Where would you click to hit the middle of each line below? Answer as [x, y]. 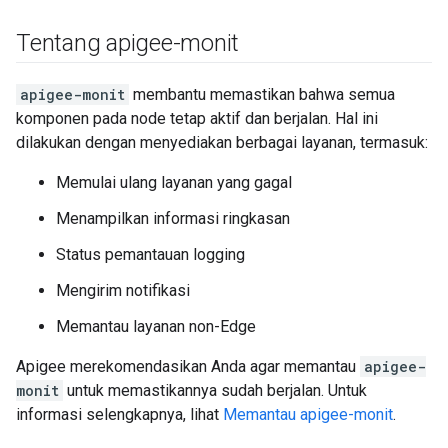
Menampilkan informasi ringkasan [173, 218]
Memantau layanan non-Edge [156, 326]
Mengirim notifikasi [123, 290]
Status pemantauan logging [150, 254]
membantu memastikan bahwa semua [262, 94]
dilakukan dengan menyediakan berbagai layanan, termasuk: [222, 142]
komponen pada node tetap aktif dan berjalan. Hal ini [197, 118]
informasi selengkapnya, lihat [119, 414]
